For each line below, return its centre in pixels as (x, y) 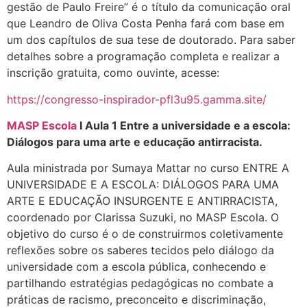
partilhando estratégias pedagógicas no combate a (140, 283)
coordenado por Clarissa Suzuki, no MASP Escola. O (143, 218)
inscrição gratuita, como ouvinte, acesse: (113, 73)
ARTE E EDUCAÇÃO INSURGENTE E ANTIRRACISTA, (142, 201)
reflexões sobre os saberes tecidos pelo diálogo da (140, 250)
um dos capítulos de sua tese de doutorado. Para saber (151, 40)
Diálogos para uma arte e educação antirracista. (135, 142)
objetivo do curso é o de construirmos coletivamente (145, 234)
